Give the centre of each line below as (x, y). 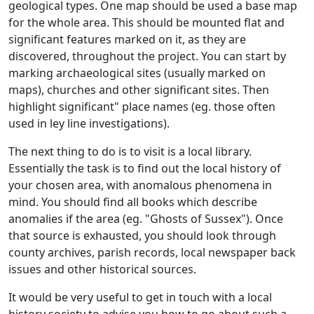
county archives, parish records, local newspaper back (152, 252)
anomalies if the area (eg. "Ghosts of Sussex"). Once (146, 218)
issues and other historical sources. (102, 269)
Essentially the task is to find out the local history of (145, 168)
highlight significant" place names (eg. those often (142, 106)
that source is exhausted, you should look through (142, 235)
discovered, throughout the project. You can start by (147, 56)
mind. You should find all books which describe (133, 202)
